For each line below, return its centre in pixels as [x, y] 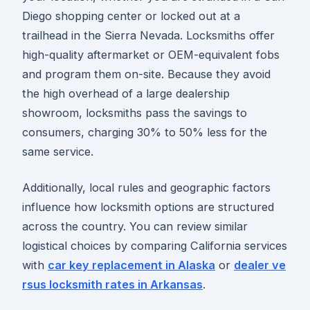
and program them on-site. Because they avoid [146, 74]
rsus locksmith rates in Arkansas [112, 284]
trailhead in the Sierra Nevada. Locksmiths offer [148, 35]
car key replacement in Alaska [131, 265]
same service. [58, 151]
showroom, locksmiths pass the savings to [135, 112]
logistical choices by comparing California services [155, 245]
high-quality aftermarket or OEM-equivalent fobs [151, 54]
